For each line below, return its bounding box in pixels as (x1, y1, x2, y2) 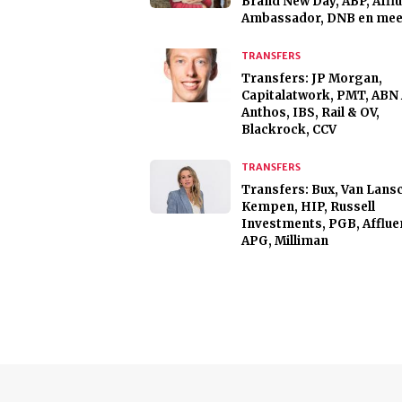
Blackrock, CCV (241, 122, 336, 138)
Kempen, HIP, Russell (241, 199, 375, 215)
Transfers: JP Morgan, (241, 71, 382, 87)
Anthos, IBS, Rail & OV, (241, 105, 380, 121)
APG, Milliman (241, 233, 328, 249)
